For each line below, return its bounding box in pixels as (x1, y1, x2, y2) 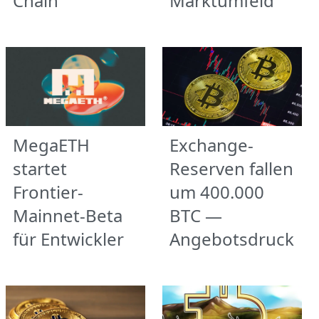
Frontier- (13, 179, 83, 204)
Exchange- (169, 132, 253, 157)
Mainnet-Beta (13, 203, 122, 227)
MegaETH (13, 132, 90, 157)
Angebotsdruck (169, 226, 294, 251)
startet (13, 156, 67, 180)
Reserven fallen (169, 156, 293, 180)
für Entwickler (13, 226, 124, 251)
